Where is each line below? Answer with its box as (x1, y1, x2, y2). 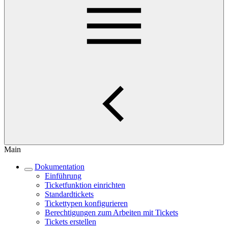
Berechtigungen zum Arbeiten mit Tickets (45, 208, 178, 217)
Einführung (45, 172, 81, 180)
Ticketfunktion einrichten (45, 181, 125, 189)
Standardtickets (45, 190, 94, 198)
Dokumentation (35, 162, 84, 171)
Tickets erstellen (45, 217, 96, 226)
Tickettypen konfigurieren (45, 199, 128, 208)
